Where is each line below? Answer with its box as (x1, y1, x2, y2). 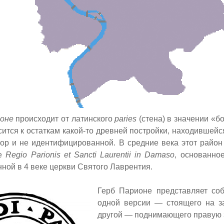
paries (114, 114, 137, 123)
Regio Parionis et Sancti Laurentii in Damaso (5, 150, 175, 159)
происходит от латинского (13, 114, 115, 123)
